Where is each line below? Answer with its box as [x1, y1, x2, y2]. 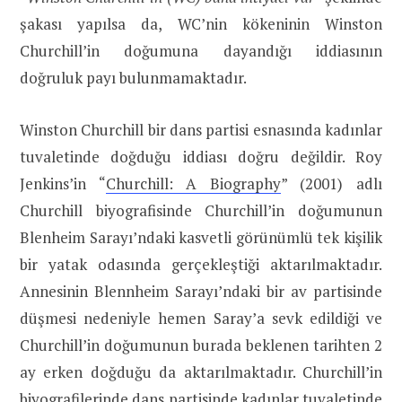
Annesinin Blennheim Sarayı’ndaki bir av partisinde [20, 281, 382, 302]
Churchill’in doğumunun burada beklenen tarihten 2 [20, 335, 382, 356]
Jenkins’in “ [20, 173, 106, 195]
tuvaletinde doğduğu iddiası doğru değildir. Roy [20, 146, 382, 168]
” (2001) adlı [280, 173, 383, 195]
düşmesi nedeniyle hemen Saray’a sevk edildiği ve [20, 308, 382, 329]
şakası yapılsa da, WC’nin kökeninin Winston [20, 13, 382, 35]
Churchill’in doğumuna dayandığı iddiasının [20, 40, 382, 62]
